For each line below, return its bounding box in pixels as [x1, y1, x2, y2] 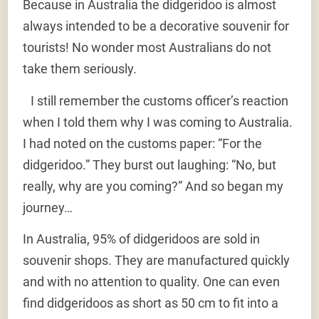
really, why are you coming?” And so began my [23, 178, 284, 194]
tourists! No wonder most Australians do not [23, 40, 272, 56]
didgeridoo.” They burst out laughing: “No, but [23, 157, 277, 172]
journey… [23, 199, 81, 215]
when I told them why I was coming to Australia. [23, 114, 293, 130]
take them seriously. [23, 61, 137, 77]
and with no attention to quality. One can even [23, 274, 281, 290]
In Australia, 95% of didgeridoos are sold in [23, 231, 261, 247]
